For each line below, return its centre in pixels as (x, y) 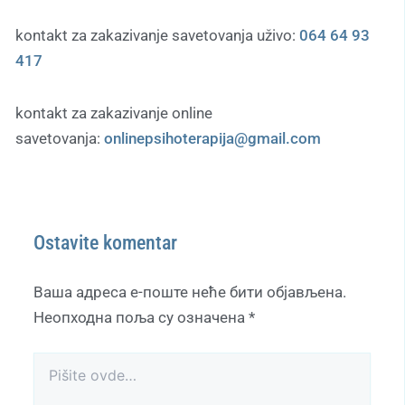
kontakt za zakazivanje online (114, 113)
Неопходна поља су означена (141, 317)
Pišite (49, 364)
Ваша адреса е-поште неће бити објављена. (190, 292)
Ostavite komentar (105, 242)
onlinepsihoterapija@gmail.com (212, 138)
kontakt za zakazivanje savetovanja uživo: (157, 36)
